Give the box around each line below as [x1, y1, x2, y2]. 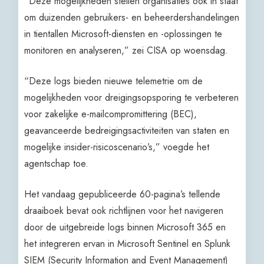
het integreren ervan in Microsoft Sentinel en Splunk [24, 236, 231, 250]
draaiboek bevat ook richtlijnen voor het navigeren [24, 203, 224, 217]
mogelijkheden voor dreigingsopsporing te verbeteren [24, 90, 239, 104]
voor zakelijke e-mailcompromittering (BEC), [24, 107, 197, 121]
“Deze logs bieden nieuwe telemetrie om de [24, 74, 203, 88]
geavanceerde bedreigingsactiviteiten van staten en [24, 123, 230, 137]
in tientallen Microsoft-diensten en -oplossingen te [24, 27, 223, 41]
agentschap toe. [24, 156, 89, 170]
